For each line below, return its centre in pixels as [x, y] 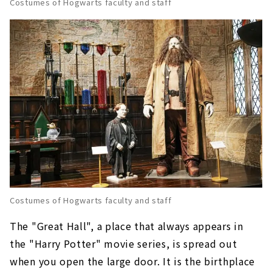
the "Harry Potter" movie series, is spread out [124, 244]
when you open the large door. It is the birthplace [133, 261]
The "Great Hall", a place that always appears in [127, 226]
